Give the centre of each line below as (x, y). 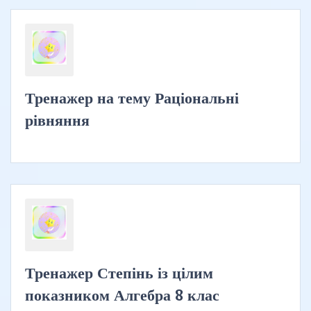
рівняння (57, 120)
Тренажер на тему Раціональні (132, 98)
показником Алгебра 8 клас (122, 295)
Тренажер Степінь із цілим (119, 273)
